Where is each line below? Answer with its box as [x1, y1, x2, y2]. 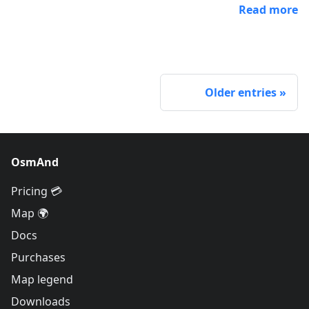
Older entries [205, 84, 277, 100]
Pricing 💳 [11, 183, 62, 199]
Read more [239, 1, 298, 17]
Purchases [11, 250, 66, 265]
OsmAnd [11, 154, 59, 170]
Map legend [11, 272, 73, 287]
